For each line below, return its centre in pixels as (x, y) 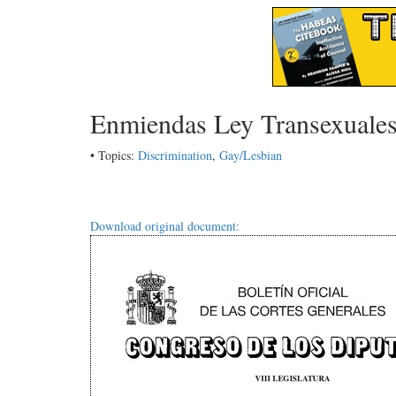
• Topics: (114, 155)
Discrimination (175, 155)
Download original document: (165, 226)
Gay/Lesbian (251, 155)
